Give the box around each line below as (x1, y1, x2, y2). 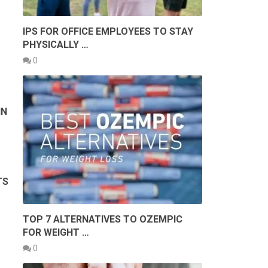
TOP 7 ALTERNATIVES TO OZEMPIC (23, 213, 182, 225)
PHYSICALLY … (23, 38, 89, 50)
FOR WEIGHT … (23, 226, 89, 238)
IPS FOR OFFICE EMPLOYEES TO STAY (23, 25, 193, 37)
